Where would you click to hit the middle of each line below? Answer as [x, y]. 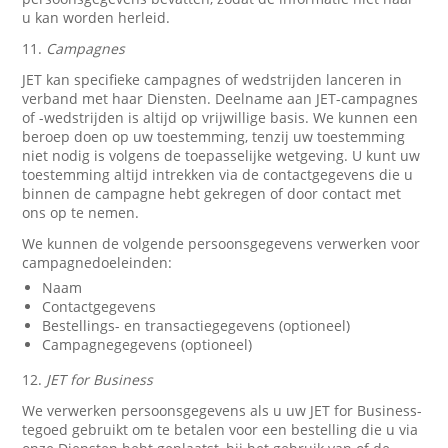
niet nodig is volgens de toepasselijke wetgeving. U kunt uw [221, 155]
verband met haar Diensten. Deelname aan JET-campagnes [220, 98]
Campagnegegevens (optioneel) [147, 344]
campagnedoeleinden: [97, 262]
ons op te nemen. [81, 212]
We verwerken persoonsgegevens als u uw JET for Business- [222, 410]
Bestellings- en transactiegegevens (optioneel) [196, 325]
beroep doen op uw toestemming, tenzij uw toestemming [214, 136]
